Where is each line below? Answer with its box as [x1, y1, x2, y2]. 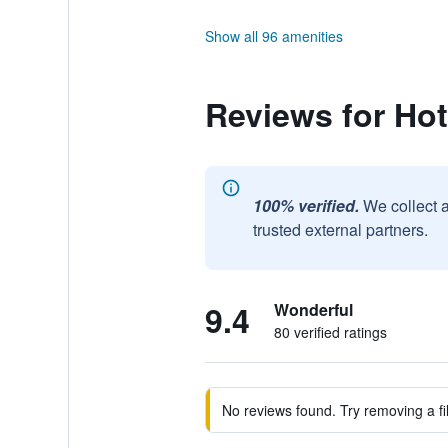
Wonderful [273, 298, 353, 321]
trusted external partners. [252, 218, 428, 241]
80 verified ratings [273, 322, 387, 342]
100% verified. [252, 194, 359, 217]
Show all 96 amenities [204, 26, 343, 46]
